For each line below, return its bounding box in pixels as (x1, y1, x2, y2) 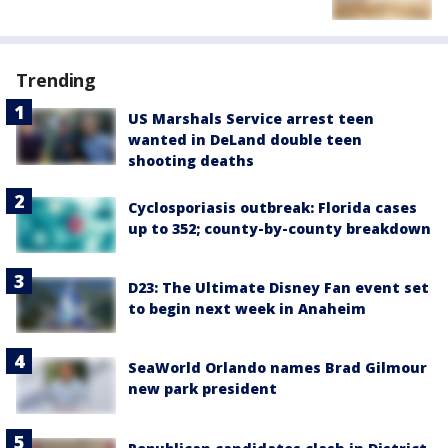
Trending (16, 68, 97, 93)
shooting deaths (128, 151, 254, 171)
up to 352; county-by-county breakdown (128, 219, 431, 239)
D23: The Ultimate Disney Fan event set (128, 278, 429, 298)
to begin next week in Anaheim (128, 299, 366, 319)
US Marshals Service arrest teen (128, 109, 374, 129)
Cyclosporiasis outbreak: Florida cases (128, 198, 417, 218)
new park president (128, 379, 277, 399)
